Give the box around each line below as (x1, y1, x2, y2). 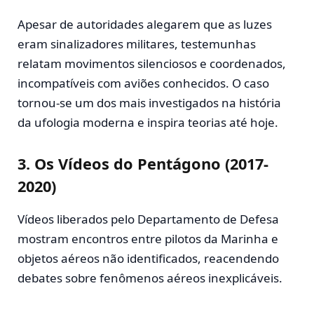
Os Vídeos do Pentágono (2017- (34, 153, 268, 175)
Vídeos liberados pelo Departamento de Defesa (18, 210, 279, 227)
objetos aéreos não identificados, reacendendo (18, 250, 279, 266)
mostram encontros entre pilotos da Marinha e (18, 230, 278, 247)
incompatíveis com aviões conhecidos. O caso (18, 74, 269, 91)
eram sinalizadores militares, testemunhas (18, 35, 256, 52)
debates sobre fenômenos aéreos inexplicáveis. (18, 269, 282, 286)
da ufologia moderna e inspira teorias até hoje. (18, 114, 278, 130)
